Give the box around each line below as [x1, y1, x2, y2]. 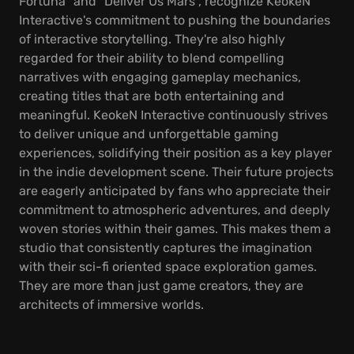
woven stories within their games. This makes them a [19, 221, 331, 236]
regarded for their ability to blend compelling [19, 51, 284, 66]
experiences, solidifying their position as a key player [19, 145, 332, 160]
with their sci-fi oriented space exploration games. [19, 259, 317, 274]
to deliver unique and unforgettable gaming [19, 126, 279, 141]
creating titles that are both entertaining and [19, 88, 284, 104]
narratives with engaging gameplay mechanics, [19, 70, 301, 85]
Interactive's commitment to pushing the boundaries [19, 13, 330, 28]
